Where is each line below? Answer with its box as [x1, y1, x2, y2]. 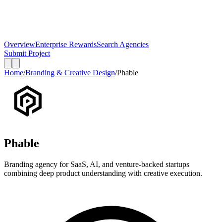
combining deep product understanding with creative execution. [4, 168, 202, 177]
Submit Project [4, 49, 50, 57]
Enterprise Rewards [35, 40, 97, 49]
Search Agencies [97, 40, 149, 49]
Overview [4, 40, 35, 49]
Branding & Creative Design [25, 68, 115, 77]
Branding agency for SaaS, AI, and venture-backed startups [4, 160, 189, 168]
